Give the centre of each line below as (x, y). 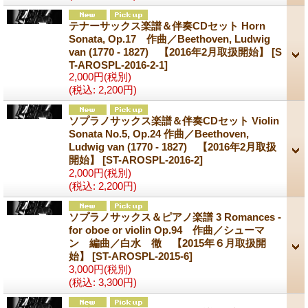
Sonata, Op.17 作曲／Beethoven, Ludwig (169, 38)
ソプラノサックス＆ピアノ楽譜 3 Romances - (175, 217)
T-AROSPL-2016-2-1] (118, 65)
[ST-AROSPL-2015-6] (142, 256)
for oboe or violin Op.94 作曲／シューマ (167, 230)
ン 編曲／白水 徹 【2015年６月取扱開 (167, 243)
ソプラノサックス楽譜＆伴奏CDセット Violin (174, 120)
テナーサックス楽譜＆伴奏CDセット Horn (167, 25)
